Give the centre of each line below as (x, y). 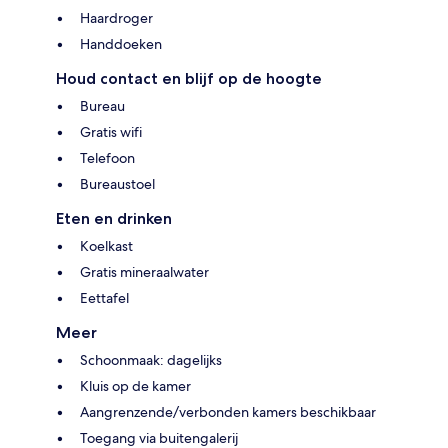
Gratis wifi (111, 131)
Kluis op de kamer (135, 385)
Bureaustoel (117, 183)
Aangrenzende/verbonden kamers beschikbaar (228, 411)
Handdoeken (121, 43)
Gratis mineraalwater (144, 271)
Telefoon (107, 157)
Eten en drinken (114, 218)
